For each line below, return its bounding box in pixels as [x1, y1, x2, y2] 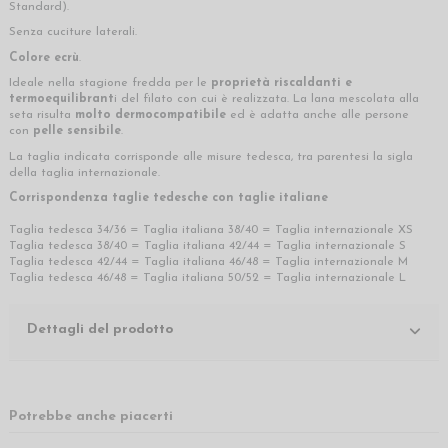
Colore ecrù [9, 51, 79, 64]
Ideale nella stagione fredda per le [9, 77, 211, 90]
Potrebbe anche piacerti [9, 410, 173, 424]
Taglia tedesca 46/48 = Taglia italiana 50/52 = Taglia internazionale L [9, 272, 406, 285]
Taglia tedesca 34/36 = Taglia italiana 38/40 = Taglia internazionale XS [9, 224, 413, 237]
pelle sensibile [33, 125, 121, 138]
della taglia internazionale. [9, 166, 160, 179]
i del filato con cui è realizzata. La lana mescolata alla [114, 93, 419, 106]
